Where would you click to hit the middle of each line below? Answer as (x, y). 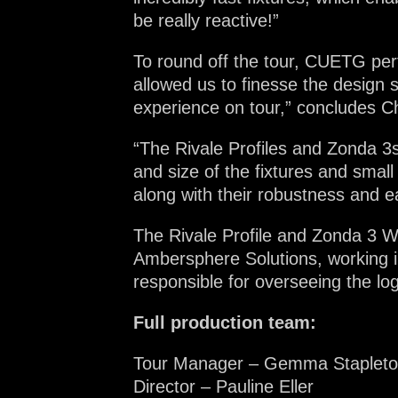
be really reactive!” (206, 20)
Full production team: (225, 322)
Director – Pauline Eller (223, 386)
